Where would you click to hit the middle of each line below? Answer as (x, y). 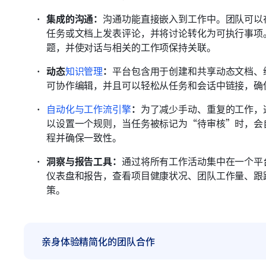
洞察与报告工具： (84, 161)
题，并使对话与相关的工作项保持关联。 (131, 47)
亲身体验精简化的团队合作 (98, 241)
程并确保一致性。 (84, 137)
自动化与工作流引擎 (89, 109)
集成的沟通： (75, 18)
